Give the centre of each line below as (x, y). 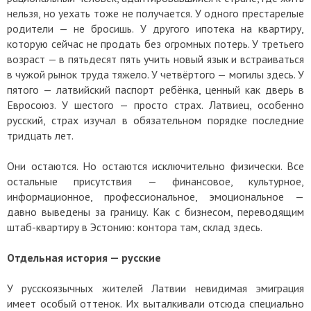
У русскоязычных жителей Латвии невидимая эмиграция (155, 288)
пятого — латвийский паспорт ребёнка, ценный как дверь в (155, 89)
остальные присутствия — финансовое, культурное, (155, 181)
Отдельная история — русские (84, 257)
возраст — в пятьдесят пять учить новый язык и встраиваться (155, 59)
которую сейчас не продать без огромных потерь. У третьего (155, 43)
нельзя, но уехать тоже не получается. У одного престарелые (155, 13)
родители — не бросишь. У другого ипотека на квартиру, (155, 28)
